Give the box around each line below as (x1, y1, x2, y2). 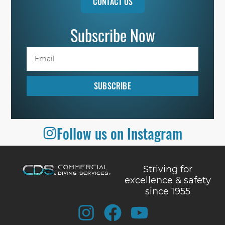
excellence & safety (125, 175, 211, 186)
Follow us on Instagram (57, 123, 182, 144)
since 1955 (145, 186, 191, 197)
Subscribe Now (70, 23, 155, 47)
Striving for (143, 164, 193, 175)
